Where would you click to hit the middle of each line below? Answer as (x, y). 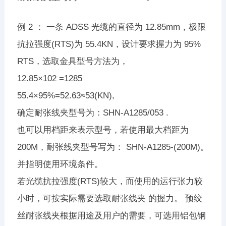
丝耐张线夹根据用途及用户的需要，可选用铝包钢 (111, 215)
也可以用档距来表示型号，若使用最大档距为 (103, 130)
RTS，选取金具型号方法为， (72, 61)
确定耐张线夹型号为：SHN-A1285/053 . (93, 112)
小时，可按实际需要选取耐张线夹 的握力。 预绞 (109, 198)
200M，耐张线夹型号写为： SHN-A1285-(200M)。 (113, 147)
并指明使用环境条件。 (60, 164)
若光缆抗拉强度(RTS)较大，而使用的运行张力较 (110, 181)
